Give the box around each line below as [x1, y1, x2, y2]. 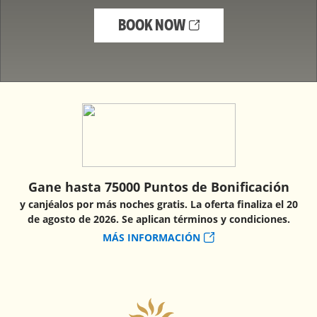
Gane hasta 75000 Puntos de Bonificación [28, 178, 289, 195]
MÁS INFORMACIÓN [103, 231, 200, 244]
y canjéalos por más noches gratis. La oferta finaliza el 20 [19, 197, 298, 211]
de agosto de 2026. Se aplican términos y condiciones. [27, 212, 290, 226]
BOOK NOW [117, 16, 185, 34]
